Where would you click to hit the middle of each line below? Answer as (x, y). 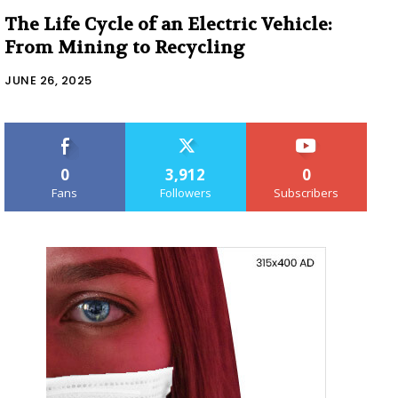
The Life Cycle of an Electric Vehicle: (168, 24)
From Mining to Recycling (125, 47)
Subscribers (306, 192)
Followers (185, 192)
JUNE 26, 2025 (48, 80)
